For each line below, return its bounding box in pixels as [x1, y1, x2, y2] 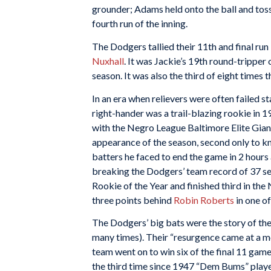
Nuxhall [92, 54, 124, 67]
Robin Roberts [174, 194, 234, 206]
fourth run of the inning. [92, 18, 188, 30]
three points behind [92, 194, 174, 206]
